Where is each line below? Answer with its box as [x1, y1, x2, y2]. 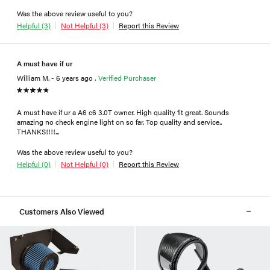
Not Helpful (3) [61, 19, 108, 31]
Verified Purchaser [98, 72, 156, 83]
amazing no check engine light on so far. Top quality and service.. [17, 116, 222, 127]
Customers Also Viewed [19, 205, 104, 217]
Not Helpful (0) [61, 158, 108, 169]
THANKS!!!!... [17, 125, 59, 137]
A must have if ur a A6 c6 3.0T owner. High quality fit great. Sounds [17, 106, 229, 118]
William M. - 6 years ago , [17, 72, 98, 83]
